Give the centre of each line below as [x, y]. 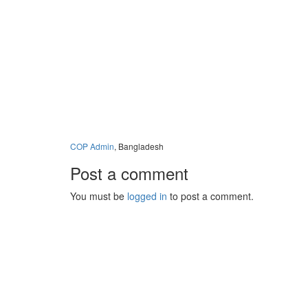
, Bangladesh [139, 146]
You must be [99, 196]
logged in [147, 196]
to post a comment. [210, 196]
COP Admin [92, 146]
